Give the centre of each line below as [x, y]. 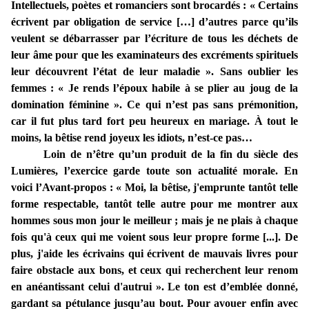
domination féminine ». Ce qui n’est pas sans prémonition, [154, 105]
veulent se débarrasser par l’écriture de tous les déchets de [154, 39]
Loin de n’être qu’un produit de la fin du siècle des [171, 154]
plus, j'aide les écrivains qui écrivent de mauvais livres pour [154, 254]
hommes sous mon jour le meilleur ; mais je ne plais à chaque [154, 221]
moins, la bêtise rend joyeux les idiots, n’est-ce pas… [132, 138]
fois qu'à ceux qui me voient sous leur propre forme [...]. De [154, 237]
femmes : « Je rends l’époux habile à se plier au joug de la [154, 88]
